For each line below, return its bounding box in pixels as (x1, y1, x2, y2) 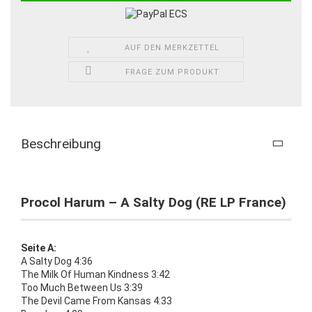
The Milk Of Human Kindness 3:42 (21, 268, 170, 280)
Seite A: (21, 242, 56, 253)
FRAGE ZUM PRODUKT (125, 67, 219, 77)
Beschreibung (21, 135, 101, 152)
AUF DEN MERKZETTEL (125, 42, 220, 52)
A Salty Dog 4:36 (21, 255, 93, 267)
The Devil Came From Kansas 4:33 (21, 295, 172, 306)
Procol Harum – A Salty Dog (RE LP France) (21, 194, 286, 210)
